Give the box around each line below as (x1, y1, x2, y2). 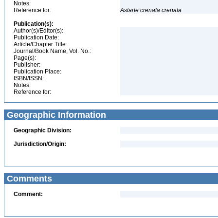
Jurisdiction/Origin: (14, 141, 66, 147)
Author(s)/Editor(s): (14, 27, 63, 34)
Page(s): (14, 54, 36, 61)
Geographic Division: (14, 127, 72, 134)
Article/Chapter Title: (14, 41, 67, 48)
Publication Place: (14, 68, 61, 75)
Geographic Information (4, 110, 106, 120)
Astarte (120, 7, 139, 14)
